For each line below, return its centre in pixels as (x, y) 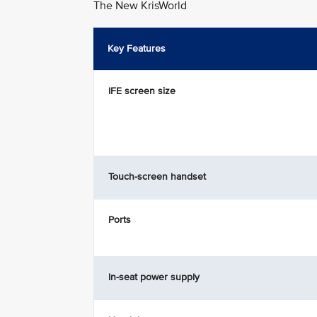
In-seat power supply (154, 277)
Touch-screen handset (157, 177)
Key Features (137, 48)
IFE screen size (142, 91)
